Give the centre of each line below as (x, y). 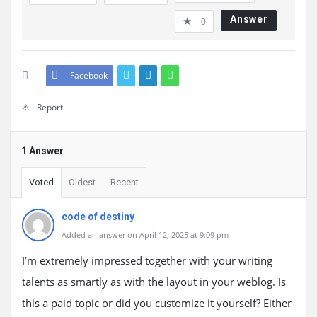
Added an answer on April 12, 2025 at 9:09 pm (145, 235)
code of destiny (98, 217)
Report (50, 107)
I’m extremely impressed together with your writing (147, 260)
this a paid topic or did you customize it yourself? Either (157, 303)
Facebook (89, 75)
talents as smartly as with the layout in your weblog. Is (154, 282)
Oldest (82, 182)
